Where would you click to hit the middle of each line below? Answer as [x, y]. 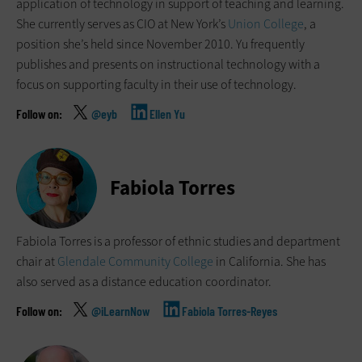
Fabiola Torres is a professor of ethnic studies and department [178, 242]
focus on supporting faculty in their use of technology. [156, 85]
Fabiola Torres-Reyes [229, 311]
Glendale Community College [135, 262]
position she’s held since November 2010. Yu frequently [160, 44]
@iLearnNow [120, 311]
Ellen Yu [167, 114]
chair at [37, 262]
